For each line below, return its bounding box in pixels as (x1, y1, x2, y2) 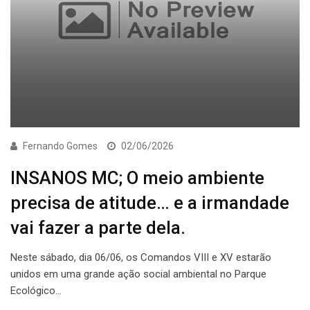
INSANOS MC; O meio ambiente (10, 167, 264, 188)
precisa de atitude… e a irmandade (10, 192, 289, 213)
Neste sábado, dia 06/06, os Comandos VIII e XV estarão (10, 250, 271, 264)
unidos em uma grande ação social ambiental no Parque (10, 267, 266, 280)
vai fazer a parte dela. (10, 217, 185, 238)
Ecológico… (10, 284, 62, 297)
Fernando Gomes (23, 140, 98, 152)
